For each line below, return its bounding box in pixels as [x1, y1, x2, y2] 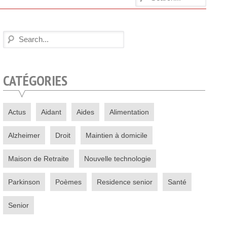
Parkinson [8, 178, 40, 186]
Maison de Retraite [8, 155, 69, 163]
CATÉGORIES [3, 71, 67, 90]
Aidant [41, 108, 61, 116]
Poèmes [55, 178, 82, 186]
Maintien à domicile [85, 131, 147, 139]
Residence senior [96, 178, 153, 186]
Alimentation [109, 108, 149, 116]
